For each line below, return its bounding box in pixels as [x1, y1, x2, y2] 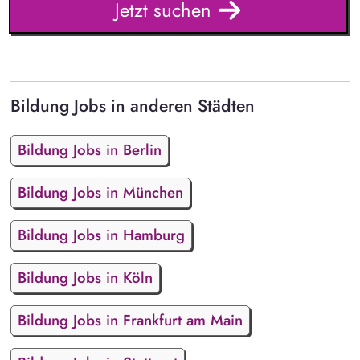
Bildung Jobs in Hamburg [17, 223, 185, 246]
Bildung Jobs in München [17, 181, 183, 203]
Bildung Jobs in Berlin [17, 138, 162, 161]
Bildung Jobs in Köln [17, 266, 153, 288]
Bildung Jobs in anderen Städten [10, 93, 255, 119]
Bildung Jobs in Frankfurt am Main [17, 309, 243, 331]
